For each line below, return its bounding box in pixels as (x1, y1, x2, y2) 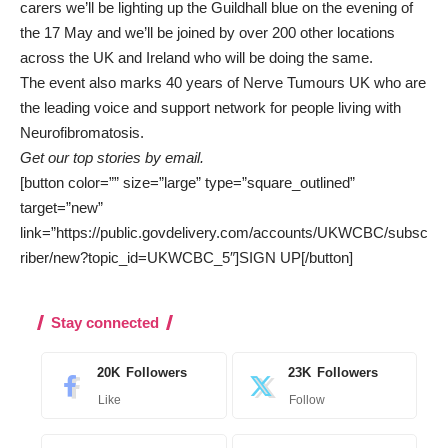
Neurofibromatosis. (20, 124, 144, 142)
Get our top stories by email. (20, 149, 204, 167)
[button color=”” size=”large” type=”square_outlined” (20, 174, 355, 192)
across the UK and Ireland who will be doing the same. (20, 49, 373, 67)
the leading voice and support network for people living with (20, 99, 401, 117)
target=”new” (20, 199, 103, 217)
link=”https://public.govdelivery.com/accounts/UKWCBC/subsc (20, 224, 428, 242)
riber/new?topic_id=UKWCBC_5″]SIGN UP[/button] (20, 249, 353, 267)
